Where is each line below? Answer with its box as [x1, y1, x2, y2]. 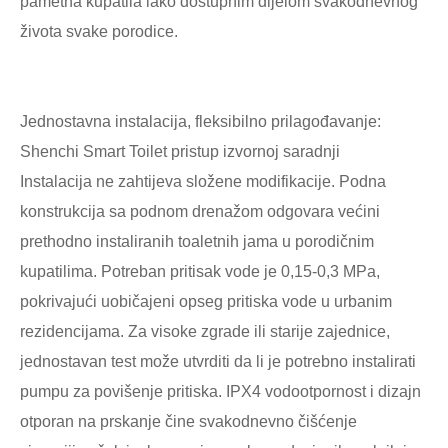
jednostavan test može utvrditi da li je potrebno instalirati [20, 353, 416, 371]
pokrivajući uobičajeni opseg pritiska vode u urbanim [20, 293, 392, 311]
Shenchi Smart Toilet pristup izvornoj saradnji [20, 143, 340, 161]
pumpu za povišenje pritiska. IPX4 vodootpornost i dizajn [20, 383, 421, 401]
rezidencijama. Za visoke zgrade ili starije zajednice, [20, 323, 390, 341]
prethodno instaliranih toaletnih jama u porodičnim [20, 233, 374, 251]
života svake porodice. [20, 23, 178, 41]
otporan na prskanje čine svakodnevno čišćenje [20, 413, 357, 431]
